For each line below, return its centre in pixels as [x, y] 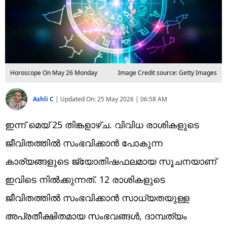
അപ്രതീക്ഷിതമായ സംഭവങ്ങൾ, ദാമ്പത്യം [96, 216]
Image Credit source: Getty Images [167, 72]
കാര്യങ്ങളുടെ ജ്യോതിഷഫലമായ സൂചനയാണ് [111, 161]
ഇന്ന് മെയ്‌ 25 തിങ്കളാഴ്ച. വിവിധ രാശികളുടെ [102, 124]
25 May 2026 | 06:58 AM [132, 99]
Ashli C [44, 99]
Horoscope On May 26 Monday [54, 72]
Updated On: [79, 99]
